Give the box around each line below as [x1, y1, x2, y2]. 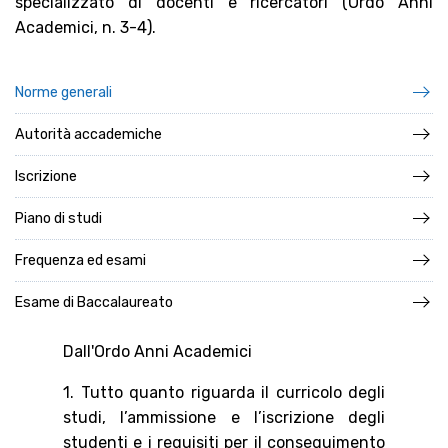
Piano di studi [15, 210, 102, 227]
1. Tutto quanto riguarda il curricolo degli [63, 383, 385, 402]
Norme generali [15, 84, 112, 101]
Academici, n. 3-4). [15, 18, 156, 37]
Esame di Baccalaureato [15, 294, 173, 311]
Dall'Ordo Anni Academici [63, 342, 252, 361]
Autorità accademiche [15, 126, 162, 143]
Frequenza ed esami [15, 252, 146, 269]
